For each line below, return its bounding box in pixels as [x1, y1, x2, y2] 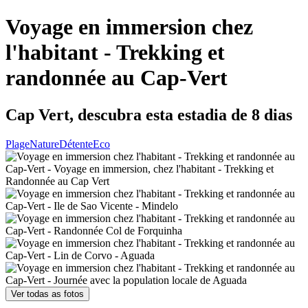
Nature [30, 137, 59, 150]
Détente [59, 137, 93, 150]
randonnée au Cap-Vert [5, 65, 228, 91]
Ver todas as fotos [11, 288, 84, 299]
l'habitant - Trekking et [5, 40, 225, 65]
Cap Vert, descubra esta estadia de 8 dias [5, 105, 292, 124]
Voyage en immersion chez [5, 14, 253, 40]
